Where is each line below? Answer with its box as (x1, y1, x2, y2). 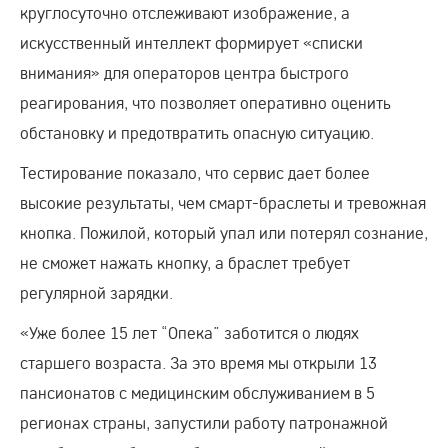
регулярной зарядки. (20, 281, 173, 303)
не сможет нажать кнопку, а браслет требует (20, 251, 350, 273)
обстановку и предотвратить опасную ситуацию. (20, 121, 374, 143)
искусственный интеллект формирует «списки (20, 31, 363, 53)
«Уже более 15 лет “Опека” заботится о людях (20, 321, 359, 343)
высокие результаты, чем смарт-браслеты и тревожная (20, 191, 426, 213)
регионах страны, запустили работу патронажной (20, 411, 388, 433)
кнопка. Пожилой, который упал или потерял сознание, (20, 221, 428, 243)
